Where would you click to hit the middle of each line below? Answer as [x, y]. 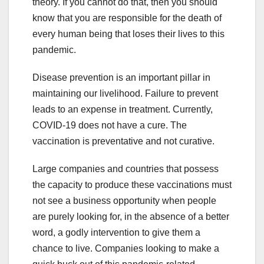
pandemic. [54, 50]
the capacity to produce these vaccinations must [132, 185]
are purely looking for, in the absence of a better [131, 217]
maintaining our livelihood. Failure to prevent [125, 94]
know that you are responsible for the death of [127, 18]
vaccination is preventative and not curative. [123, 141]
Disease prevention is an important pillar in [121, 78]
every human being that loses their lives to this [128, 34]
